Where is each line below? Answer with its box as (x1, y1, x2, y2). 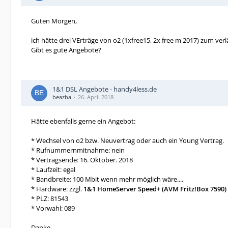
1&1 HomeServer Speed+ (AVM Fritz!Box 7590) (83, 184, 226, 193)
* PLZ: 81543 (31, 194, 68, 203)
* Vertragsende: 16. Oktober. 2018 (31, 155, 133, 164)
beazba (52, 93, 71, 101)
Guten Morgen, (31, 16, 77, 25)
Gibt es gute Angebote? (31, 45, 101, 54)
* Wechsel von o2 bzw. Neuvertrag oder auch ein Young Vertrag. (31, 136, 224, 145)
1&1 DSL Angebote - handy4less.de (52, 84, 157, 94)
